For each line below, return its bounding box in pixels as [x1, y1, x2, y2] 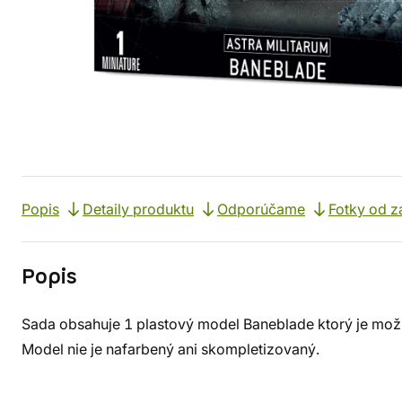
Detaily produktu [83, 200, 194, 218]
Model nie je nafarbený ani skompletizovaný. [22, 340, 319, 358]
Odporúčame [217, 200, 305, 218]
